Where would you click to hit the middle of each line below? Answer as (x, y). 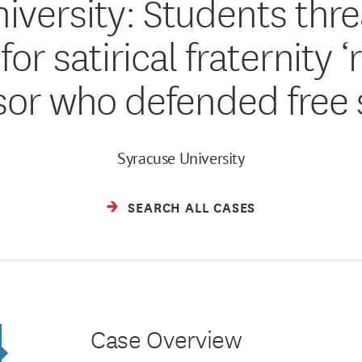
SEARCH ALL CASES (192, 206)
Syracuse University (181, 158)
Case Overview (166, 338)
